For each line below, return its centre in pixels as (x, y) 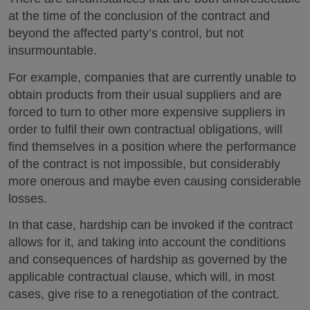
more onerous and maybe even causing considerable (155, 181)
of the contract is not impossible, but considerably (144, 164)
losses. (28, 198)
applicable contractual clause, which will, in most (142, 277)
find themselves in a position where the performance (152, 146)
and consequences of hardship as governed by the (148, 259)
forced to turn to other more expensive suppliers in (147, 112)
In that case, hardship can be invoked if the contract (151, 225)
